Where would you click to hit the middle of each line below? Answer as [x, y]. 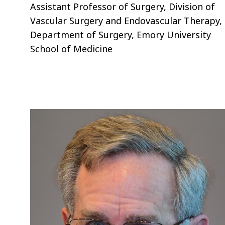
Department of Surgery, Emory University [121, 34]
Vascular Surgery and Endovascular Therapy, [126, 20]
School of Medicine [72, 48]
